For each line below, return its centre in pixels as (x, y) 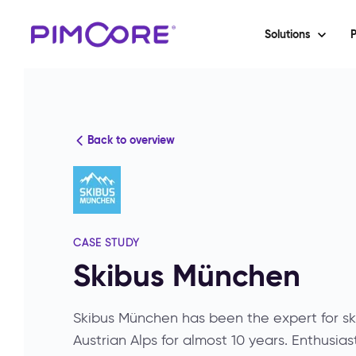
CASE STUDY (107, 243)
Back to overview (131, 140)
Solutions (287, 35)
